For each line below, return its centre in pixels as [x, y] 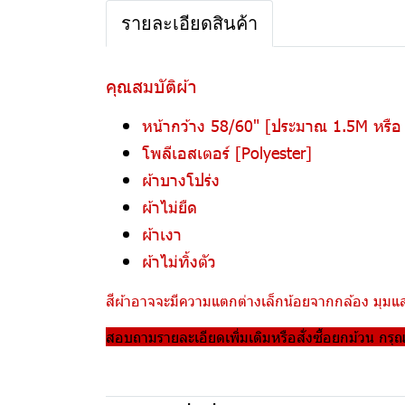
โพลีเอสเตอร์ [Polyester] [227, 152]
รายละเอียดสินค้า [189, 24]
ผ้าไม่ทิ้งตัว [179, 261]
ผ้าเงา [162, 234]
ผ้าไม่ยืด [170, 207]
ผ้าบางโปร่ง [181, 179]
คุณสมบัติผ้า [151, 85]
